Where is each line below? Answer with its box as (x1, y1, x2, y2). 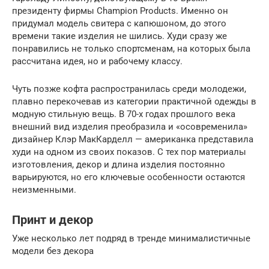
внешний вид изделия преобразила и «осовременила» (12, 121, 247, 132)
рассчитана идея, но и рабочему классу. (12, 55, 183, 67)
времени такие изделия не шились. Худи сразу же (12, 30, 227, 41)
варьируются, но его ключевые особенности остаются (12, 171, 245, 183)
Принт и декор (12, 213, 93, 227)
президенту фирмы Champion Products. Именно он (12, 5, 228, 16)
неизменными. (12, 184, 76, 195)
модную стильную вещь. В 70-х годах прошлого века (12, 108, 235, 119)
